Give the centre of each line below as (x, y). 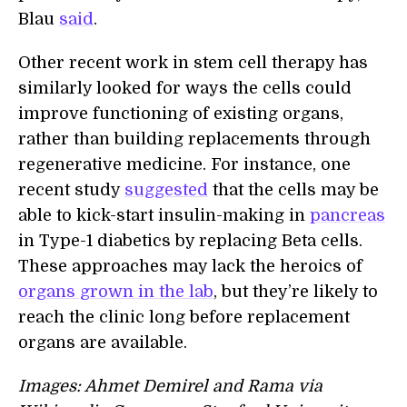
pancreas (347, 216)
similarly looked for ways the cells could (185, 89)
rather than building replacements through (194, 139)
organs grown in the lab (116, 292)
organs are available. (103, 343)
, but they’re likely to (296, 292)
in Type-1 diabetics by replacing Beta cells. (190, 241)
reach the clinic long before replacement (184, 318)
